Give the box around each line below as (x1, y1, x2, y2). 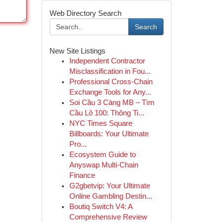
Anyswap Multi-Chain (69, 161, 138, 169)
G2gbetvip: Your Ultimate (69, 182, 150, 190)
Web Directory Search (49, 9, 121, 17)
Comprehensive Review (69, 213, 147, 221)
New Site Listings (49, 47, 106, 55)
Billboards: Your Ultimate (69, 130, 149, 138)
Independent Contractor (69, 57, 145, 65)
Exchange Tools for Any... (69, 88, 151, 96)
